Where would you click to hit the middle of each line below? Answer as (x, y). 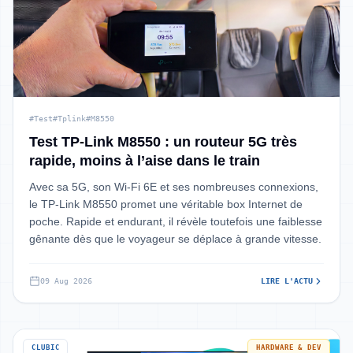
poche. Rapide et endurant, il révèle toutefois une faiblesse (176, 221)
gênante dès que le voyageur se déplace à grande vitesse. (175, 239)
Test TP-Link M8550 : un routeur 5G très (163, 142)
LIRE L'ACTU (287, 281)
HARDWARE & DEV (289, 347)
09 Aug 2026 (66, 281)
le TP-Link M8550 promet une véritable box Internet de (166, 204)
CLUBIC (46, 347)
